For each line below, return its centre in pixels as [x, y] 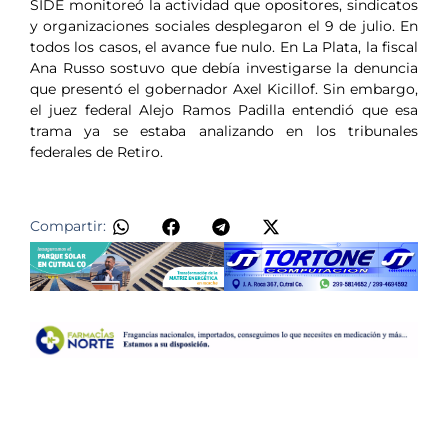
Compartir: [68, 225]
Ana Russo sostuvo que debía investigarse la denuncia [224, 68]
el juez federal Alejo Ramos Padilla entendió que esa [224, 110]
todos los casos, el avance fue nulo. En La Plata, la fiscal [224, 47]
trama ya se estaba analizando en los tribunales [224, 131]
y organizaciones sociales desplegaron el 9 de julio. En [224, 26]
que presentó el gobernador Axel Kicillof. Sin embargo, [224, 89]
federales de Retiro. [96, 152]
